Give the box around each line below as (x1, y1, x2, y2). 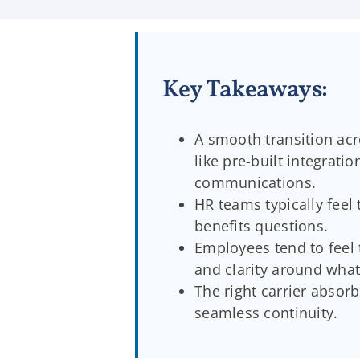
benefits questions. (194, 215, 329, 235)
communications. (194, 172, 317, 192)
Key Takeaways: (162, 72, 328, 107)
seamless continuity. (194, 302, 338, 322)
